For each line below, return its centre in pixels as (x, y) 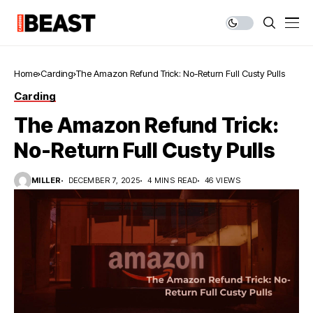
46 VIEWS (223, 180)
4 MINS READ (172, 180)
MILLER (46, 180)
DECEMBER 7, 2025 (104, 180)
